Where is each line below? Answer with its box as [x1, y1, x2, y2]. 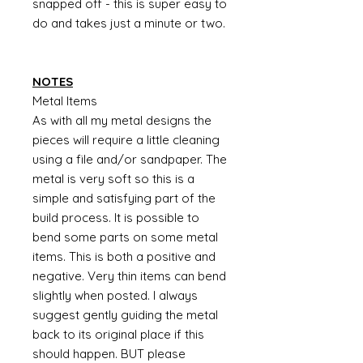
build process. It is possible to [32, 210, 199, 225]
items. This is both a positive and [32, 249, 216, 264]
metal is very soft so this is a [32, 171, 194, 186]
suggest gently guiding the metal [32, 307, 218, 322]
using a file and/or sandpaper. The [32, 152, 227, 167]
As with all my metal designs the [32, 113, 211, 128]
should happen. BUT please [32, 346, 186, 361]
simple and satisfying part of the [32, 190, 216, 206]
